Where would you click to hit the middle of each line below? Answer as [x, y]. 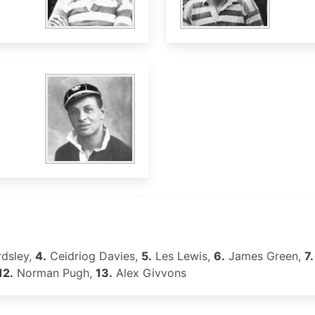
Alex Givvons [149, 273]
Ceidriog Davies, [94, 256]
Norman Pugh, [54, 273]
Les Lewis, [183, 256]
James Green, [265, 256]
